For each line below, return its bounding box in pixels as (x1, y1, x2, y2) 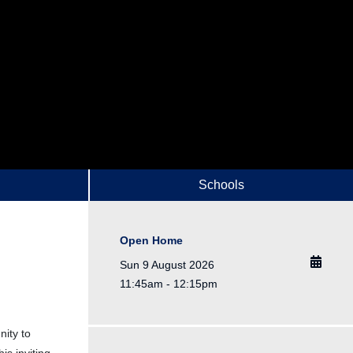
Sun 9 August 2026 (120, 258, 214, 272)
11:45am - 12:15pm (120, 277, 217, 291)
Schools (198, 178, 244, 192)
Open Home (120, 234, 183, 247)
